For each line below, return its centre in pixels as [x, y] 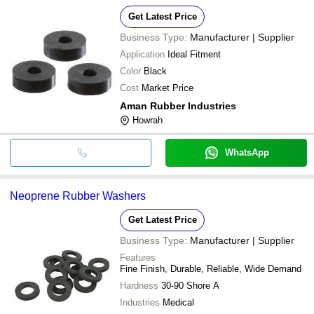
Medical [178, 302]
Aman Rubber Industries [178, 105]
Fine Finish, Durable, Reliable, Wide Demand [211, 268]
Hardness [139, 285]
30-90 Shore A [190, 285]
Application [142, 54]
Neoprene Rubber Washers [78, 196]
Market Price [168, 88]
